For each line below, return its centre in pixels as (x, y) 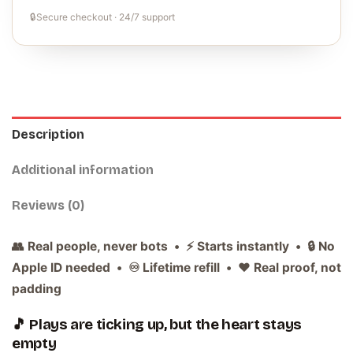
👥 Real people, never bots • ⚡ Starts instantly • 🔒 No (173, 247)
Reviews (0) (48, 206)
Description (48, 135)
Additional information (83, 170)
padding (37, 289)
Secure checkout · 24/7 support (106, 17)
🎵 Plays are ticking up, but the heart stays (157, 325)
